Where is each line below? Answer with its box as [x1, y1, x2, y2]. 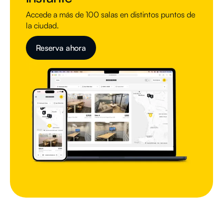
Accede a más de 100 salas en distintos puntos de [26, 9, 195, 19]
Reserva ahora [36, 43, 86, 53]
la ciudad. [26, 20, 59, 30]
